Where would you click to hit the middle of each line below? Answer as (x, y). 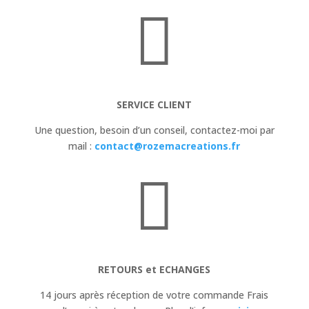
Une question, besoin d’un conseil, (112, 130)
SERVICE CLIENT (154, 104)
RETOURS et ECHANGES (154, 269)
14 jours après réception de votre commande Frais (154, 295)
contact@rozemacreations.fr (168, 146)
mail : (82, 146)
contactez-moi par (232, 130)
